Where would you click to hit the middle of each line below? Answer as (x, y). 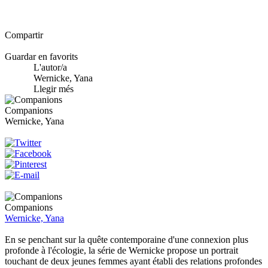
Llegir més (54, 89)
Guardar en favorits (41, 56)
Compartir (24, 35)
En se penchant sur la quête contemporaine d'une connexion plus (127, 239)
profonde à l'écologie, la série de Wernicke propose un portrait (121, 250)
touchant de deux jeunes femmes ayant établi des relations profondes (133, 261)
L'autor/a (50, 67)
